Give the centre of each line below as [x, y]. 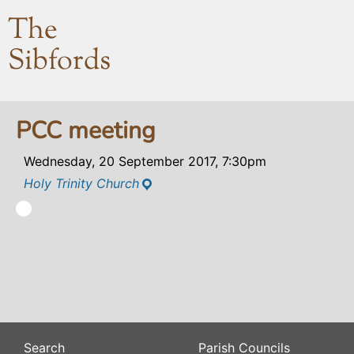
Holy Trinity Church [81, 183]
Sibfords [59, 62]
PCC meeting [86, 131]
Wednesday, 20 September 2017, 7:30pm [145, 161]
